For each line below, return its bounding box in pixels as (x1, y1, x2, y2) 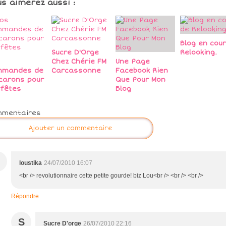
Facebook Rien (116, 66, 168, 75)
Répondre (11, 192, 39, 200)
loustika (19, 159, 42, 166)
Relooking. (180, 48, 217, 56)
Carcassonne (51, 66, 101, 75)
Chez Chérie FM (51, 57, 106, 66)
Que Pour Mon (116, 75, 165, 84)
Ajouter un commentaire (28, 124, 112, 132)
